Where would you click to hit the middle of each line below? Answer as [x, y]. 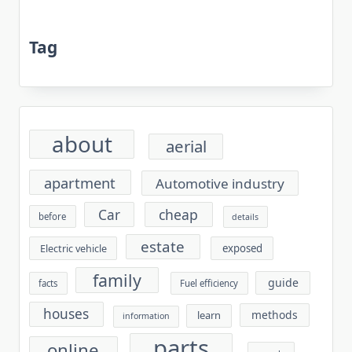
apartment [80, 182]
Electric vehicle [73, 248]
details [246, 216]
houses [66, 314]
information [146, 316]
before [53, 216]
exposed [242, 248]
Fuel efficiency [209, 284]
